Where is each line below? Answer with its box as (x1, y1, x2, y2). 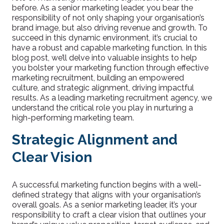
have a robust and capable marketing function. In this (12, 43, 207, 52)
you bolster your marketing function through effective (12, 63, 208, 72)
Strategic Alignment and (12, 131, 177, 148)
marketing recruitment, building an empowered (12, 73, 184, 82)
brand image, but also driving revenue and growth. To (12, 23, 207, 32)
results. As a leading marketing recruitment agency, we (12, 93, 212, 102)
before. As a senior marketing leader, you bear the (12, 3, 193, 12)
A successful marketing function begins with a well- (12, 180, 201, 189)
